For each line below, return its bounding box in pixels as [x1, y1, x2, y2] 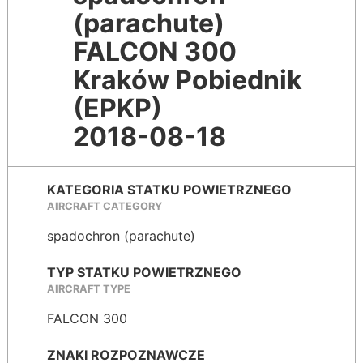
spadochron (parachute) [47, 228, 195, 245]
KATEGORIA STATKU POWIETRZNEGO [47, 181, 292, 199]
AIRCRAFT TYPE [47, 283, 130, 296]
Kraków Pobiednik [73, 63, 302, 96]
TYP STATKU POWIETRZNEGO [47, 264, 241, 280]
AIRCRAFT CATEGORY [47, 200, 162, 213]
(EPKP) [73, 92, 162, 124]
